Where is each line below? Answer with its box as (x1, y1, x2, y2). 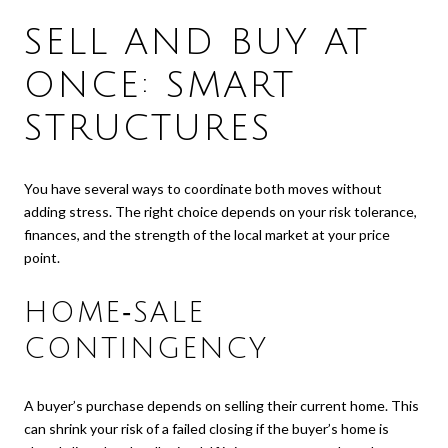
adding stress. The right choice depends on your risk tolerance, (24, 202, 417, 220)
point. (24, 248, 60, 266)
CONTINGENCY (24, 334, 268, 365)
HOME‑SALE (24, 298, 205, 329)
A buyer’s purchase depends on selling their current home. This (24, 397, 419, 414)
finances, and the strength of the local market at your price (24, 225, 390, 243)
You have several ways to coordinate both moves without (24, 179, 382, 197)
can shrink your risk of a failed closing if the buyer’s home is (24, 420, 389, 437)
